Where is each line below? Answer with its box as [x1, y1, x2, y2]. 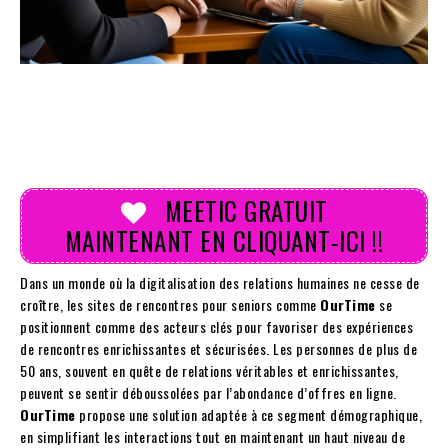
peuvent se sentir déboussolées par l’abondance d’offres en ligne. [20, 382, 397, 404]
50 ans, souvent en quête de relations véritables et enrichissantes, [20, 360, 399, 382]
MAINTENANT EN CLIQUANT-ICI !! [64, 222, 384, 260]
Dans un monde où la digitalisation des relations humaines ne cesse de [20, 272, 420, 294]
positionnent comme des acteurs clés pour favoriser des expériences [20, 316, 413, 338]
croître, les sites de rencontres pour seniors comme [20, 294, 320, 316]
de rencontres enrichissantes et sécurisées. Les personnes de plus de [20, 338, 417, 360]
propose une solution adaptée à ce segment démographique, [75, 404, 422, 426]
